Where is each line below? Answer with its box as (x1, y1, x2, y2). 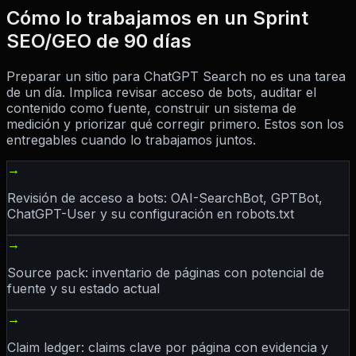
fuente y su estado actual (7, 281, 160, 297)
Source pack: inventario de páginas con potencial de (7, 265, 324, 281)
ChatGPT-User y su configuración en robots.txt (7, 206, 294, 222)
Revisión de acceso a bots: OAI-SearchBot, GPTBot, (7, 190, 323, 207)
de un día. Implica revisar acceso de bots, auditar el (6, 84, 316, 101)
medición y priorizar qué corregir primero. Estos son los (6, 116, 344, 133)
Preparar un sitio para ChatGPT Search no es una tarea (6, 68, 346, 85)
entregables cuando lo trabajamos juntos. (6, 132, 256, 149)
